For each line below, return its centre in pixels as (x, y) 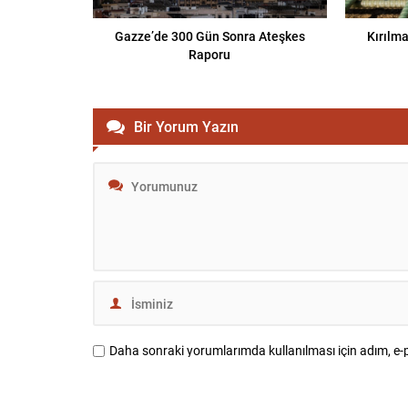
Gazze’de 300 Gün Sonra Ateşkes (209, 36)
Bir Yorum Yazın (186, 127)
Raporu (210, 55)
